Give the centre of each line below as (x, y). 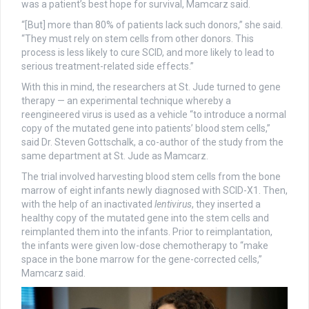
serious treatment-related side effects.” (108, 66)
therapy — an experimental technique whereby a (126, 100)
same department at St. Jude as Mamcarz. (115, 156)
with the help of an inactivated (88, 204)
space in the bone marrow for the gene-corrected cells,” (142, 259)
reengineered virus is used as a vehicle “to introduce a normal (154, 114)
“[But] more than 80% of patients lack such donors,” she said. (152, 24)
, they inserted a (226, 204)
